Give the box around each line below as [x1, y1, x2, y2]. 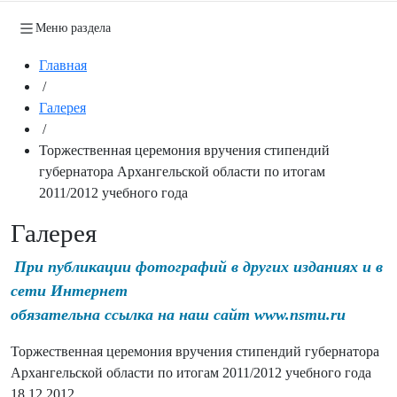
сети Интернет [11, 281, 128, 300]
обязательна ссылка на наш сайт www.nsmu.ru [11, 305, 346, 323]
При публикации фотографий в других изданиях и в [14, 257, 383, 276]
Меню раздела [35, 20, 111, 35]
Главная [39, 57, 87, 73]
